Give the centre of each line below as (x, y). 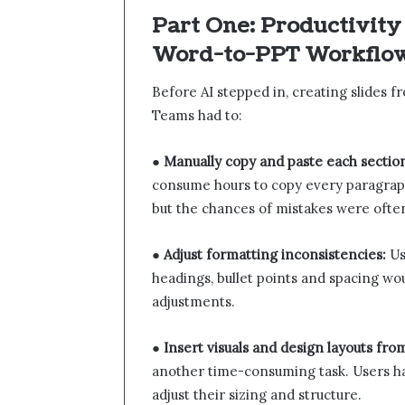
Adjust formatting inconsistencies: (275, 254)
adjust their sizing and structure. (257, 394)
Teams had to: (197, 115)
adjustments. (193, 301)
